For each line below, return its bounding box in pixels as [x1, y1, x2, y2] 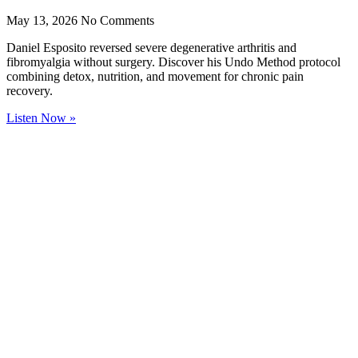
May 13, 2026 [6, 14, 81, 28]
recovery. [6, 84, 53, 98]
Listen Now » [6, 111, 76, 125]
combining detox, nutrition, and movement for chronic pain [6, 70, 304, 84]
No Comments [81, 14, 154, 28]
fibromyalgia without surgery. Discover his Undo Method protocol [6, 55, 340, 70]
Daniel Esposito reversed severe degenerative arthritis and [6, 41, 296, 55]
